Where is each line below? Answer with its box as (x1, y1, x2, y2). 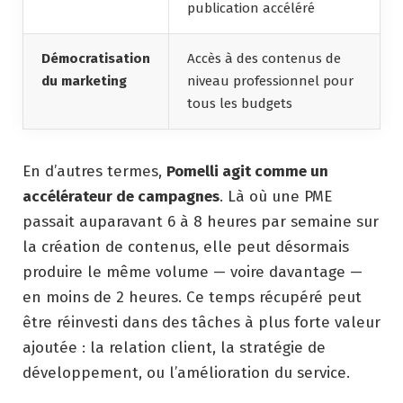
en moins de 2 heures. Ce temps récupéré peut (22, 287, 362, 307)
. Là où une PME (219, 186, 332, 206)
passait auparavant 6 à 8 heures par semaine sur (22, 211, 379, 231)
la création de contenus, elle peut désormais (22, 237, 349, 256)
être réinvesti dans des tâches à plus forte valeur (22, 312, 381, 332)
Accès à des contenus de (187, 49, 341, 67)
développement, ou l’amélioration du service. (22, 363, 350, 382)
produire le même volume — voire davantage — (22, 262, 363, 282)
